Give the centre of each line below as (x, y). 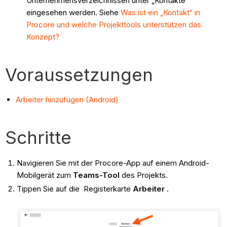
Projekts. (152, 175)
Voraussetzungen (79, 74)
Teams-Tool (96, 175)
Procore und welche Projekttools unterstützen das (114, 24)
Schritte (39, 137)
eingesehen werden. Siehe (74, 12)
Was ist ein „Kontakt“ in (161, 12)
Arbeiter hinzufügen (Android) (67, 99)
